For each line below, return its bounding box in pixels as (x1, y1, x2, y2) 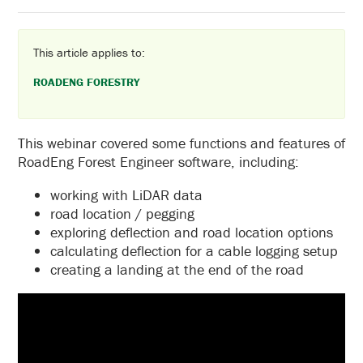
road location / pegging (50, 203, 194, 223)
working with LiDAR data (50, 185, 203, 204)
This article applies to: (33, 44, 145, 60)
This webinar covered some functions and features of (18, 133, 345, 152)
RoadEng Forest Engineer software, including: (18, 152, 299, 171)
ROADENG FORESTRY (33, 74, 139, 89)
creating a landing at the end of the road (50, 259, 304, 279)
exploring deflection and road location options (50, 222, 333, 241)
